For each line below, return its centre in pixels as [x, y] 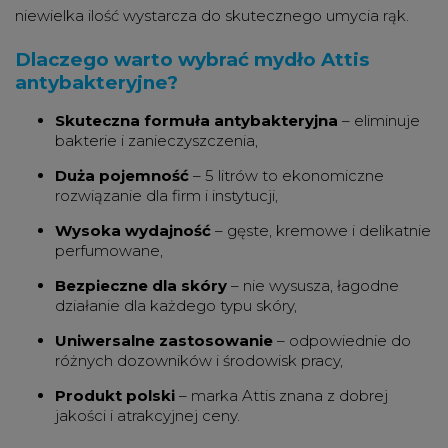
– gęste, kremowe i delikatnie [321, 231]
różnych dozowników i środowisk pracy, [199, 361]
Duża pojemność [122, 176]
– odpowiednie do [342, 341]
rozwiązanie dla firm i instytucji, [166, 196]
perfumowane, [109, 251]
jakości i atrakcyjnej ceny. [147, 416]
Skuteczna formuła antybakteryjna [196, 121]
